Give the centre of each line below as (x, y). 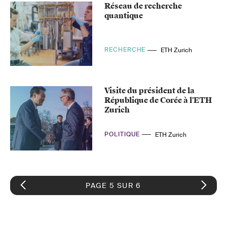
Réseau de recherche (143, 6)
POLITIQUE (123, 135)
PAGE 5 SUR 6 (113, 185)
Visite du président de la (150, 91)
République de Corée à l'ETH (158, 101)
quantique (124, 16)
